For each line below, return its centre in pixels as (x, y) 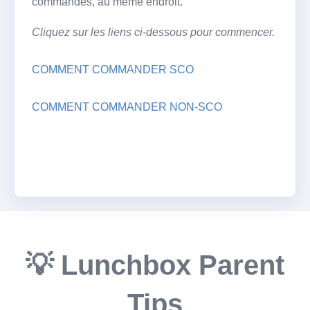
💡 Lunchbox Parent (155, 265)
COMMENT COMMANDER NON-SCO (127, 107)
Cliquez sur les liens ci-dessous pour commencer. (153, 32)
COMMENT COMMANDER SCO (113, 69)
